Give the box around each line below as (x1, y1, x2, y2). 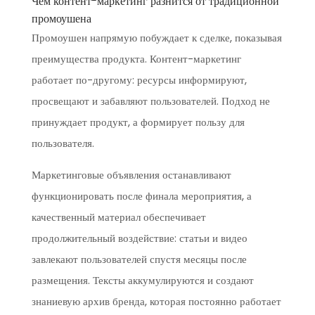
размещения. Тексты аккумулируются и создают (31, 273, 254, 288)
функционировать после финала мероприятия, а (31, 188, 252, 203)
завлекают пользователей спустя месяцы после (31, 252, 247, 266)
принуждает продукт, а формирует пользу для (31, 115, 245, 129)
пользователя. (31, 136, 94, 150)
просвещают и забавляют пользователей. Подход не (31, 94, 270, 108)
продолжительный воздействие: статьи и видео (31, 231, 247, 245)
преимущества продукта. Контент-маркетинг (31, 51, 241, 66)
